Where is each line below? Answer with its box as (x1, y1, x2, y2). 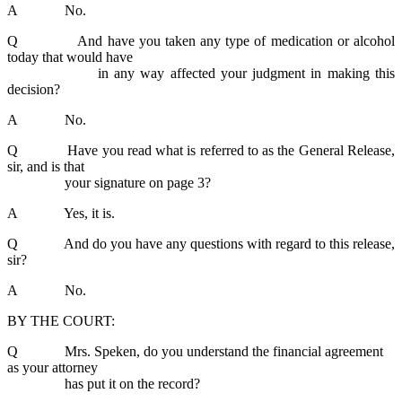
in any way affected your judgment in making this (7, 66, 395, 82)
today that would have (7, 49, 133, 66)
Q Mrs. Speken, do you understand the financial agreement (7, 344, 383, 360)
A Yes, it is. (7, 205, 115, 222)
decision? (7, 82, 60, 98)
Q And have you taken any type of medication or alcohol (7, 33, 395, 49)
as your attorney (7, 360, 98, 376)
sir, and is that (7, 159, 84, 175)
